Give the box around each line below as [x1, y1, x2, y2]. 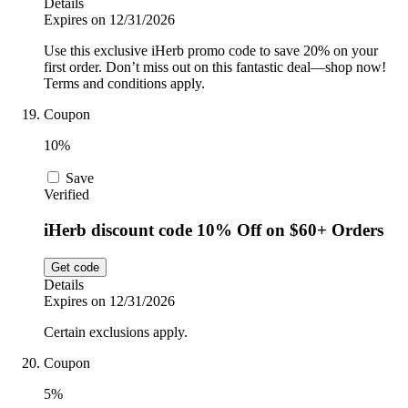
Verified [44, 187, 89, 203]
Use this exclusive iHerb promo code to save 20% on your [44, 43, 378, 59]
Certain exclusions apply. [44, 323, 188, 340]
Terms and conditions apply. [44, 76, 205, 92]
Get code [51, 260, 99, 274]
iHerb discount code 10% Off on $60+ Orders [44, 220, 383, 240]
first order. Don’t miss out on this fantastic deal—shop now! [44, 59, 386, 76]
